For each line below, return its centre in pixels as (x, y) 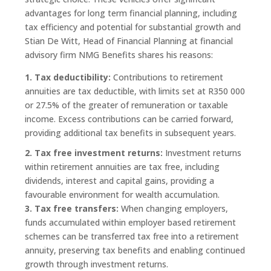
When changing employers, (173, 208)
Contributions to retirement (167, 77)
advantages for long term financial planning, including (131, 13)
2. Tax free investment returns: (93, 152)
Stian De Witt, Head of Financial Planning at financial (129, 41)
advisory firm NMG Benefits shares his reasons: (119, 54)
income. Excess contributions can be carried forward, (129, 119)
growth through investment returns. (96, 264)
